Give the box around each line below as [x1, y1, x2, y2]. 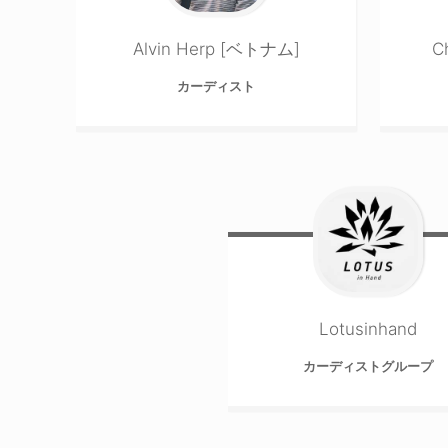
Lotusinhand [319, 318, 418, 339]
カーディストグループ [303, 357, 434, 374]
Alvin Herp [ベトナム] [132, 38, 300, 59]
